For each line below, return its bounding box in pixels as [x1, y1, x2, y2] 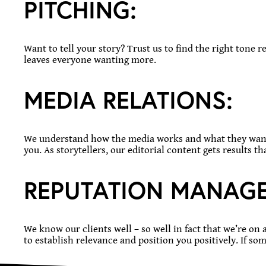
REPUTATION [24, 175, 170, 205]
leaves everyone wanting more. [24, 54, 156, 66]
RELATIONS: [103, 84, 233, 115]
